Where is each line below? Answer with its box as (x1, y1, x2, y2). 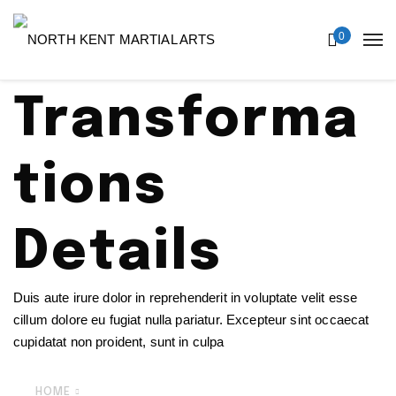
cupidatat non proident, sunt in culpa (13, 334, 225, 349)
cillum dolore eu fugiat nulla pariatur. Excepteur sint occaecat (13, 312, 369, 327)
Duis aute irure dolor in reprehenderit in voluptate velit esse (13, 290, 358, 305)
